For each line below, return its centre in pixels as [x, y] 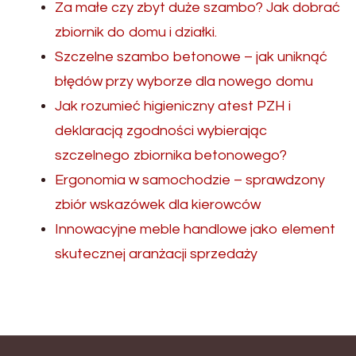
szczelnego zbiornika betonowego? [171, 155]
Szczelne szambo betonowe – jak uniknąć [191, 56]
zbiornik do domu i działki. [136, 32]
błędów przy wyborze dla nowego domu [184, 81]
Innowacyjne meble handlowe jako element [195, 229]
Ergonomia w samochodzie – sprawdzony [190, 180]
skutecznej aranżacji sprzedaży [156, 253]
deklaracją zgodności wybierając [161, 130]
